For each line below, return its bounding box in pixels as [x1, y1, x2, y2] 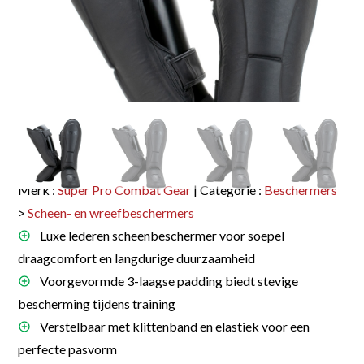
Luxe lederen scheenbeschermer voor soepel [37, 227, 285, 243]
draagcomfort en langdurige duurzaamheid [18, 249, 256, 266]
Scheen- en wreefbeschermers [28, 204, 195, 220]
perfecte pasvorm [18, 340, 118, 357]
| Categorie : [191, 181, 265, 197]
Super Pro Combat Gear [58, 181, 192, 197]
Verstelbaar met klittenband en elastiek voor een [37, 318, 310, 334]
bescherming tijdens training [18, 295, 176, 311]
